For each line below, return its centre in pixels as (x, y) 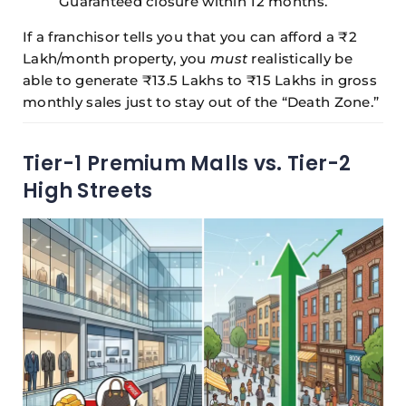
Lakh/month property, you (116, 59)
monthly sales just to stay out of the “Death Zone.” (201, 102)
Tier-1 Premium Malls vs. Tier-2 (187, 164)
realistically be (300, 59)
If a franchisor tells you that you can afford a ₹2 (190, 37)
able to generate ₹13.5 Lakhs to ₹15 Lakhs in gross (200, 81)
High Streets (88, 191)
